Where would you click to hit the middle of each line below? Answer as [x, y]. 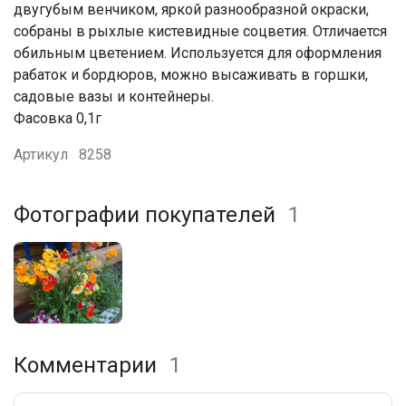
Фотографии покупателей [147, 214]
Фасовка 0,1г [58, 118]
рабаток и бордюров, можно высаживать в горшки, [191, 74]
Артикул [43, 154]
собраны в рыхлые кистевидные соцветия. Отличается [200, 31]
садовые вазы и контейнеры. [114, 96]
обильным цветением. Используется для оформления [198, 53]
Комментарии [88, 365]
